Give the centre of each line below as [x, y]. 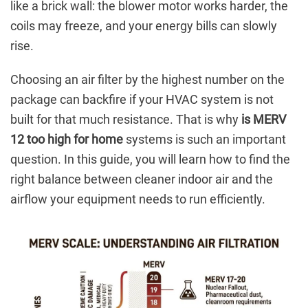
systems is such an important [205, 140]
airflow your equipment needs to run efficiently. [138, 199]
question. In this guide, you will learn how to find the [150, 159]
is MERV [264, 120]
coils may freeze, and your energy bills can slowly [144, 26]
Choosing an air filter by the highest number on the [147, 80]
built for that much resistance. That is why [126, 120]
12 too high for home [67, 140]
